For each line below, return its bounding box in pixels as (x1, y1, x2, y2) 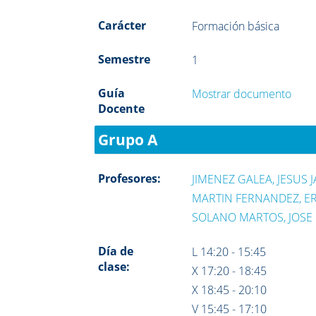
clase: (98, 258, 130, 274)
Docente (98, 100, 145, 116)
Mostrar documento (192, 85, 292, 102)
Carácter (98, 17, 147, 33)
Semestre (98, 51, 151, 67)
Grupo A (98, 129, 158, 150)
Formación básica (192, 18, 280, 34)
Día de (98, 243, 134, 259)
